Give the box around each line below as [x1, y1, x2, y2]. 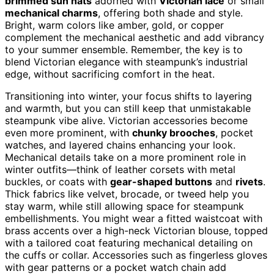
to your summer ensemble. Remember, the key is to [5, 43, 243, 56]
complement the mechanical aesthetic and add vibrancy [5, 31, 264, 43]
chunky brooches [132, 126, 215, 139]
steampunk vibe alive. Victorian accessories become [5, 114, 248, 127]
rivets [235, 175, 263, 188]
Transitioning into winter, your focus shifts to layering [5, 89, 252, 102]
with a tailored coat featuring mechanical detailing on [5, 236, 253, 249]
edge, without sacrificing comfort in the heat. [5, 67, 215, 80]
